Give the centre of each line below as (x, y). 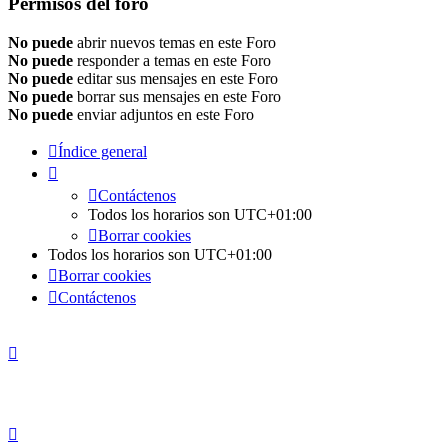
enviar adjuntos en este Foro (163, 114)
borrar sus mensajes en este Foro (177, 96)
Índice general (102, 151)
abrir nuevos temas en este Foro (174, 42)
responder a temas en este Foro (172, 60)
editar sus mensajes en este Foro (175, 78)
